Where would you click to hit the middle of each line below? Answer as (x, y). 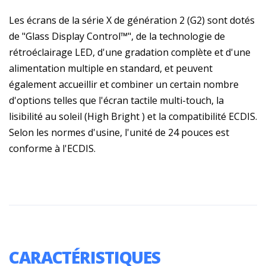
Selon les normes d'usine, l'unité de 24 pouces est (119, 132)
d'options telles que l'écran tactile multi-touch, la (116, 100)
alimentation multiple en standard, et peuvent (111, 68)
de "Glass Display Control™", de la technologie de (117, 36)
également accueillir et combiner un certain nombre (124, 84)
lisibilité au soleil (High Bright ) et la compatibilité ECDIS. (133, 116)
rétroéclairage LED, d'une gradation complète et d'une (130, 52)
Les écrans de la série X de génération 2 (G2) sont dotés (132, 20)
